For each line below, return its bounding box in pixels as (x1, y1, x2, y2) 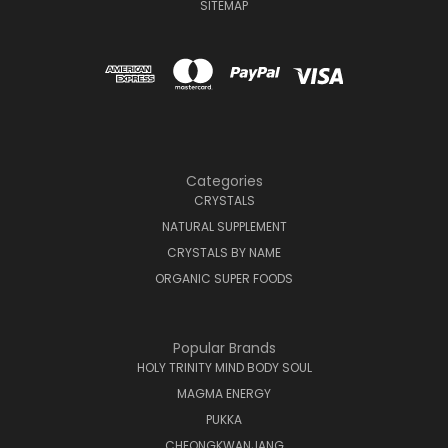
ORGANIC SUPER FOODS (155, 269, 293, 287)
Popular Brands (172, 337, 276, 358)
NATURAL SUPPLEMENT (161, 217, 287, 235)
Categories (185, 170, 263, 191)
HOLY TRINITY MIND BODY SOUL (136, 358, 312, 376)
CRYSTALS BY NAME (167, 243, 281, 261)
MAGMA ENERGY (177, 384, 271, 402)
